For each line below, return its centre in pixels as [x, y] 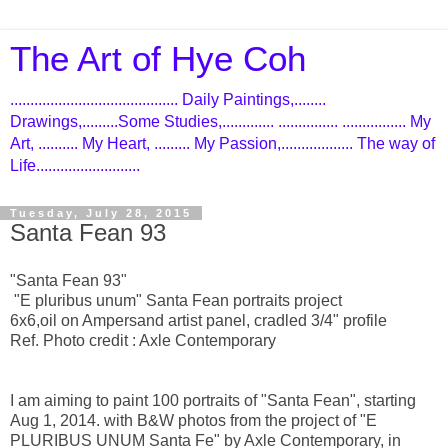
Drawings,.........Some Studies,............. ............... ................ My [220, 121]
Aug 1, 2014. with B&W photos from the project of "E [193, 420]
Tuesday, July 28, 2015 [101, 213]
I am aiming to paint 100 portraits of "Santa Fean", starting [213, 400]
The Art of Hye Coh [158, 59]
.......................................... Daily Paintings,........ [168, 99]
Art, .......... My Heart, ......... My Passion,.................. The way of [222, 143]
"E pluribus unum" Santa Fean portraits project [176, 300]
